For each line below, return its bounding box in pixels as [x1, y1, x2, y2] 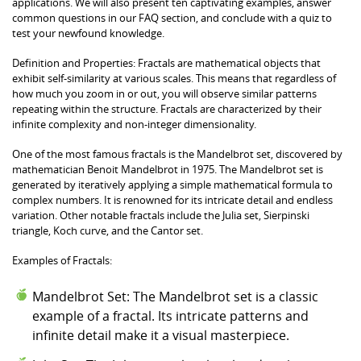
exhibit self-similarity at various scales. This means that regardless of [12, 70, 336, 85]
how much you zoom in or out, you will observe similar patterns [12, 85, 317, 101]
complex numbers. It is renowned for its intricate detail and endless [12, 192, 333, 207]
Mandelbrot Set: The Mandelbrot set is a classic [32, 287, 318, 305]
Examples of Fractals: [12, 252, 112, 268]
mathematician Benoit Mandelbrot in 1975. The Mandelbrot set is [12, 161, 323, 176]
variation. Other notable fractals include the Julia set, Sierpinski [12, 207, 309, 222]
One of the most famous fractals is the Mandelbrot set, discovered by [12, 146, 342, 161]
